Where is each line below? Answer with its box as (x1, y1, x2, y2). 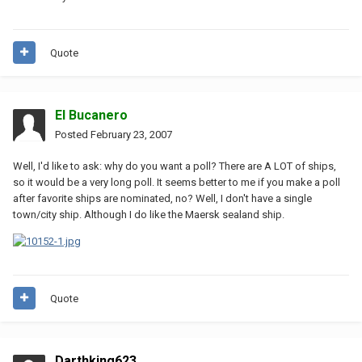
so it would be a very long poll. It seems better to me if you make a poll (13, 175, 340, 188)
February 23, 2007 (90, 128, 172, 141)
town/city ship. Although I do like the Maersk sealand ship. (13, 208, 284, 221)
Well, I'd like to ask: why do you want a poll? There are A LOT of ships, (13, 159, 336, 172)
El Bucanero (55, 107, 128, 123)
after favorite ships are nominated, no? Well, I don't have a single (13, 192, 312, 204)
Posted (55, 128, 90, 141)
